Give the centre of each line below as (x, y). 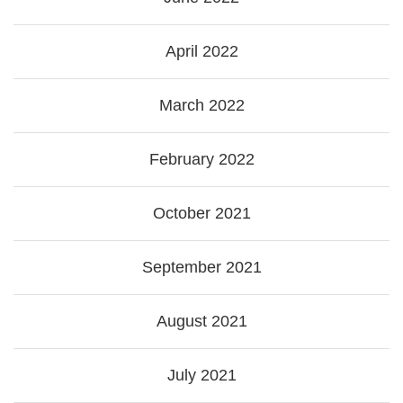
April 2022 (201, 52)
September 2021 (201, 268)
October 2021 (201, 214)
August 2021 (201, 322)
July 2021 (201, 376)
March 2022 (201, 106)
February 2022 (201, 160)
